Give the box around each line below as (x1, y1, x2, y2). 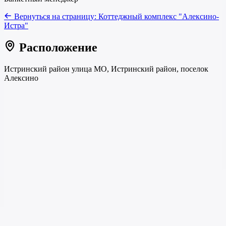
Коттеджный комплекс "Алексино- (98, 12, 219, 21)
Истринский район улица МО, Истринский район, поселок (4, 64, 208, 73)
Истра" (4, 21, 28, 30)
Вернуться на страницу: (12, 12, 98, 21)
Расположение (16, 40, 97, 54)
